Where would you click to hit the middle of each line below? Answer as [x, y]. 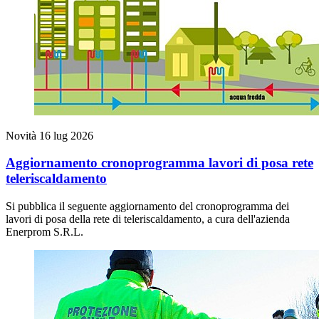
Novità [22, 135]
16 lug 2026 [66, 135]
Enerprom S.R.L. [45, 232]
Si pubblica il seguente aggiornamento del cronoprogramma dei [147, 206]
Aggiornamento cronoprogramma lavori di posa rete [159, 163]
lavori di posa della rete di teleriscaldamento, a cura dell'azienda [148, 219]
